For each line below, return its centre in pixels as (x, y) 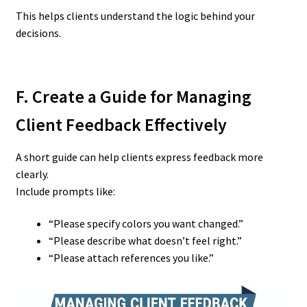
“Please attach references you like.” (131, 258)
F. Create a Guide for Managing (133, 96)
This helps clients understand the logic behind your (135, 16)
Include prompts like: (65, 191)
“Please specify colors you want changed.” (146, 224)
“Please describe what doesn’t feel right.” (145, 241)
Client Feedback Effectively (121, 124)
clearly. (32, 174)
